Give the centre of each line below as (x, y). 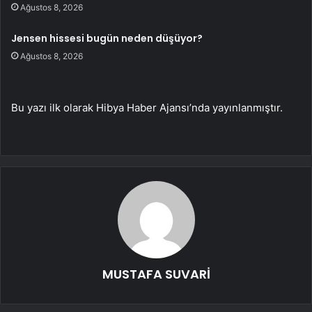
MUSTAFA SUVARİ (156, 274)
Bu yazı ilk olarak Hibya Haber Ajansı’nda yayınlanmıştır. (147, 107)
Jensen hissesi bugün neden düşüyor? (107, 38)
